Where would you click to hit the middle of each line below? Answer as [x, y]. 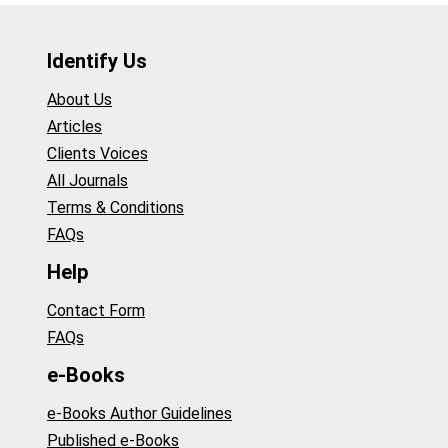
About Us [79, 99]
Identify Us [97, 61]
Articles [74, 126]
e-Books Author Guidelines [139, 413]
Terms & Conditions [115, 207]
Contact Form [96, 310]
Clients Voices [97, 153]
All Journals [87, 180]
